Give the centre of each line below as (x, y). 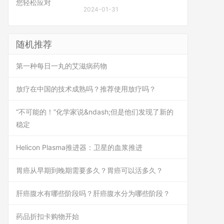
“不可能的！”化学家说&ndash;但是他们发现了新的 (95, 112)
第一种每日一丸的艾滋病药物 (61, 66)
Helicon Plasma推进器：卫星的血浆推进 (79, 147)
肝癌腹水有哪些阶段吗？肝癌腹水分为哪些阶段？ (93, 193)
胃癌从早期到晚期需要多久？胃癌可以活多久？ (89, 170)
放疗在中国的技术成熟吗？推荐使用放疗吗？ (86, 89)
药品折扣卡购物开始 (47, 216)
